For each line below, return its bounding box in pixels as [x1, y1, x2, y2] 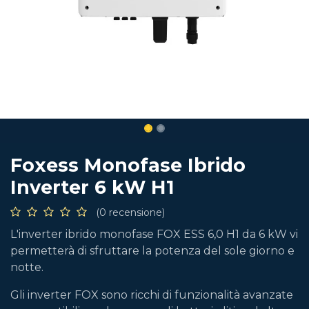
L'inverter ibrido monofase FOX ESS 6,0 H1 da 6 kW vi [10, 228, 298, 241]
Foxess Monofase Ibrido [10, 154, 246, 177]
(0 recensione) [96, 206, 165, 219]
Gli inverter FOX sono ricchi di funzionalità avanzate [10, 288, 293, 301]
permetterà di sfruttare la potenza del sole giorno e [10, 244, 295, 257]
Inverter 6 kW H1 [10, 176, 175, 199]
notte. [10, 261, 43, 274]
